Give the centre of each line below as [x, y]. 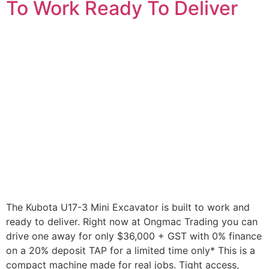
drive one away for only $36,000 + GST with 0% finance [134, 236]
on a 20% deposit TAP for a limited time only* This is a [131, 251]
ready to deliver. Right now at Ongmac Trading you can [132, 222]
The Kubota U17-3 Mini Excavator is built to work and [128, 207]
